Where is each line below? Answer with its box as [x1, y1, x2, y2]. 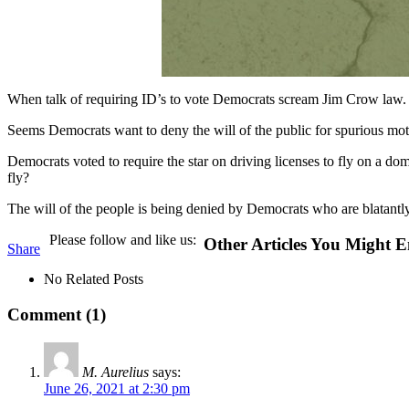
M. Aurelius [82, 363, 149, 380]
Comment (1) [7, 304, 106, 324]
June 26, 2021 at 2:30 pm [44, 380, 190, 396]
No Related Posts [44, 271, 143, 288]
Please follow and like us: [49, 231, 196, 247]
